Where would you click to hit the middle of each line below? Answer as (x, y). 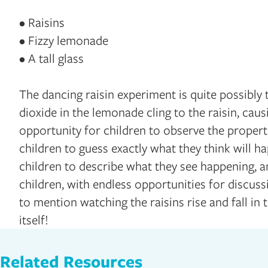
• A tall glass (51, 58)
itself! (34, 219)
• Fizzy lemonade (64, 40)
